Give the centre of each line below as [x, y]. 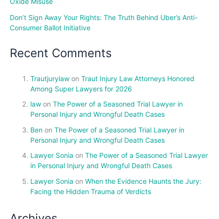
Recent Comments [61, 53]
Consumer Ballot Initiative [50, 27]
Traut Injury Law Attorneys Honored [138, 78]
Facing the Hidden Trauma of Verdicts [91, 191]
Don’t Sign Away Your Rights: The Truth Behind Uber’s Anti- [104, 17]
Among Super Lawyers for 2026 [81, 88]
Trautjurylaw [50, 78]
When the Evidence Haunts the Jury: [143, 181]
